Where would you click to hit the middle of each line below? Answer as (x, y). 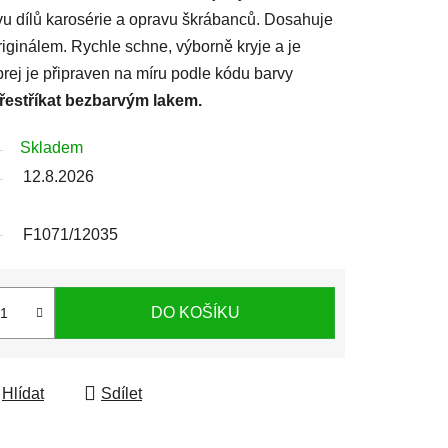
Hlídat (23, 393)
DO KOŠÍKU (195, 313)
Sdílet (121, 393)
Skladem (51, 147)
